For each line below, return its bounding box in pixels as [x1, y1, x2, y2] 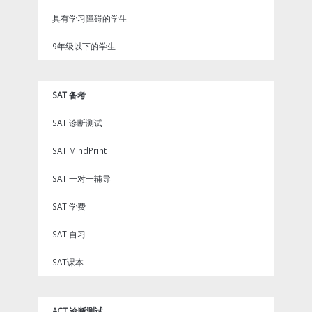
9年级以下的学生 [52, 40, 116, 52]
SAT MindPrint [52, 144, 107, 156]
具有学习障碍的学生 [52, 12, 127, 24]
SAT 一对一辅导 [52, 172, 111, 184]
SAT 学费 [52, 200, 86, 212]
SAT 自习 [52, 228, 86, 240]
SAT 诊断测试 [52, 116, 102, 128]
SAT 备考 [52, 88, 86, 100]
